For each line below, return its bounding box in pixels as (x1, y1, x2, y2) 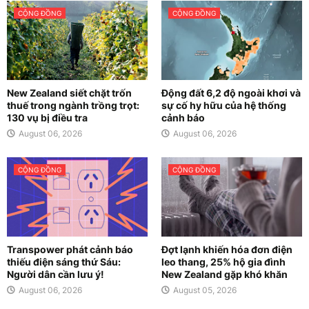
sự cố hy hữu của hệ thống (161, 99, 286, 111)
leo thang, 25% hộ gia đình (161, 255, 286, 268)
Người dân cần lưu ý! (7, 268, 104, 280)
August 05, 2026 (172, 284, 237, 295)
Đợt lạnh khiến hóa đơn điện (161, 243, 292, 255)
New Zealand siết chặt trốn (7, 86, 132, 99)
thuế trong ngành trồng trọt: (7, 99, 139, 111)
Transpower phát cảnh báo (7, 243, 133, 255)
